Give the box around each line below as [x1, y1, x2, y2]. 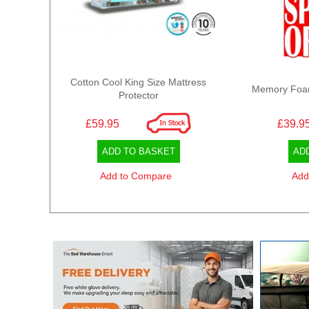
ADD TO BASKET [101, 146, 175, 157]
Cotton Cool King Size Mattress [70, 76, 206, 88]
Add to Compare [100, 170, 172, 181]
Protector [118, 89, 159, 101]
